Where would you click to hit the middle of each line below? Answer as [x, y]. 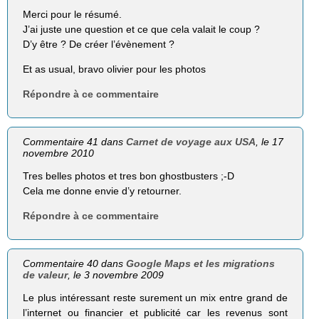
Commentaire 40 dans [75, 264]
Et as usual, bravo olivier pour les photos [115, 69]
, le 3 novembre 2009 [116, 275]
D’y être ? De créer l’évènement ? [99, 44]
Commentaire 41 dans [75, 142]
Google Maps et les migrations [201, 264]
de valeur [46, 275]
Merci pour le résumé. [73, 14]
